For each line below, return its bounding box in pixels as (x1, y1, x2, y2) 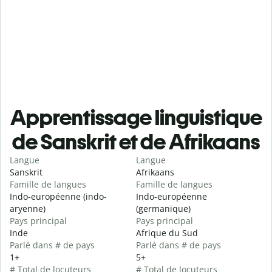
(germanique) (136, 203, 191, 215)
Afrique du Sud (136, 227, 198, 239)
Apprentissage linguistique (10, 104, 262, 131)
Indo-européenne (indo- (10, 191, 107, 203)
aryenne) (10, 203, 46, 215)
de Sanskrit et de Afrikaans (12, 129, 260, 155)
